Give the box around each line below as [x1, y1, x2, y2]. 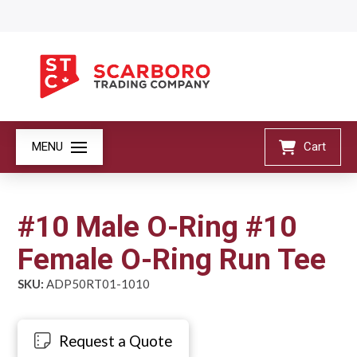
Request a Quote [59, 331, 173, 350]
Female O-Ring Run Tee [18, 241, 327, 277]
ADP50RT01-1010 [44, 276, 151, 291]
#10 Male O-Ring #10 [18, 209, 297, 244]
